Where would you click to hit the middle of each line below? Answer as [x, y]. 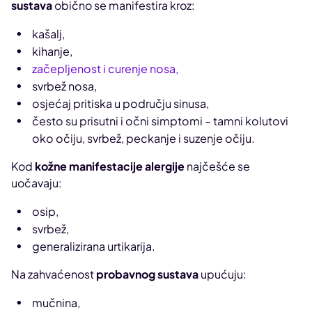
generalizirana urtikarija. [94, 246]
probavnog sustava [147, 274]
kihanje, [52, 51]
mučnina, [56, 302]
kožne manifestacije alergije [110, 166]
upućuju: [223, 274]
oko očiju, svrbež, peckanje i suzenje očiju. [143, 138]
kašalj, [48, 33]
